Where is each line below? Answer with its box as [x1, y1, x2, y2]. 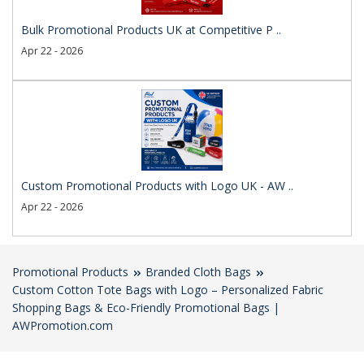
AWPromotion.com [12, 318, 113, 333]
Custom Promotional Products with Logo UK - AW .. [21, 178, 293, 193]
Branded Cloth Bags [145, 264, 251, 279]
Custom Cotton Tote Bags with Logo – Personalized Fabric [12, 282, 323, 297]
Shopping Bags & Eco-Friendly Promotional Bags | [12, 300, 279, 315]
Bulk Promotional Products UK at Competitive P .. [21, 22, 281, 37]
